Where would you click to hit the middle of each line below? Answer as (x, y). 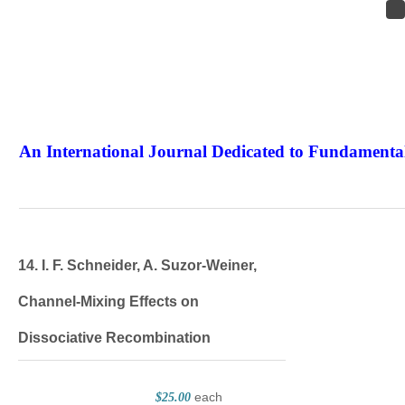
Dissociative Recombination (114, 338)
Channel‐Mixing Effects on (108, 301)
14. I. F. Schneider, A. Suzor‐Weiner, (137, 265)
